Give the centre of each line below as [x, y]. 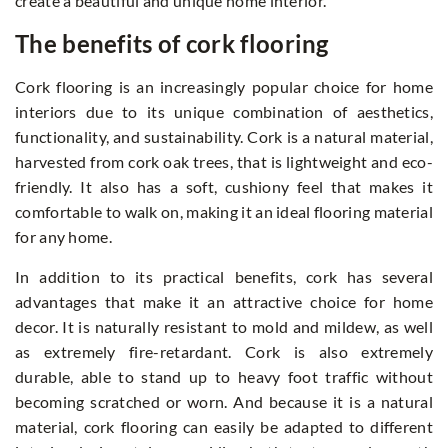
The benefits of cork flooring [172, 44]
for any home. [65, 237]
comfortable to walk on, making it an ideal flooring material [224, 212]
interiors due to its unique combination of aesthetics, [224, 112]
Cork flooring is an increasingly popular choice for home [224, 87]
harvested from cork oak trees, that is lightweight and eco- [224, 162]
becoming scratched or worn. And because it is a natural [224, 402]
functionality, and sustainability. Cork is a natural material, [224, 137]
